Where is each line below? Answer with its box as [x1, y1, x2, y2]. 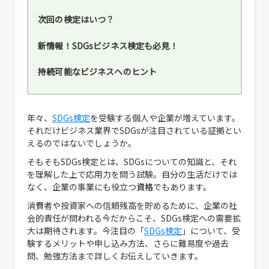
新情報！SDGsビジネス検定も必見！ [38, 39, 178, 52]
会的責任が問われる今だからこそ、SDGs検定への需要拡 [27, 211, 241, 224]
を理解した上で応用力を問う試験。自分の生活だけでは [27, 168, 237, 180]
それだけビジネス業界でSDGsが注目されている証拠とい [27, 124, 241, 136]
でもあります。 [153, 180, 211, 193]
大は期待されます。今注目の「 [27, 224, 144, 237]
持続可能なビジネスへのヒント [38, 65, 157, 77]
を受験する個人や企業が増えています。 [90, 111, 240, 124]
